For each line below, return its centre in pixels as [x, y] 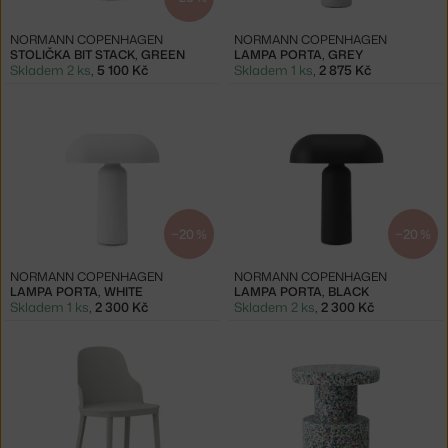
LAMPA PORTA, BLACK [301, 291]
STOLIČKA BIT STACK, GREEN [97, 54]
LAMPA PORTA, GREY [298, 54]
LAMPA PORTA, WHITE [76, 291]
